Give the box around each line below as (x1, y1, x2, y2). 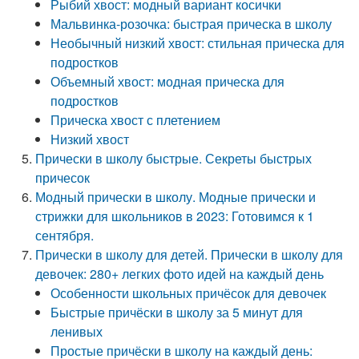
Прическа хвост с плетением (50, 111, 221, 129)
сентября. (35, 226, 95, 244)
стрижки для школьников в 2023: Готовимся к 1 (35, 207, 315, 225)
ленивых (50, 322, 103, 341)
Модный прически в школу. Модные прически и (35, 188, 317, 206)
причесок (35, 168, 91, 187)
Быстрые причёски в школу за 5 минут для (50, 303, 304, 321)
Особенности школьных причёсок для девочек (50, 284, 327, 302)
